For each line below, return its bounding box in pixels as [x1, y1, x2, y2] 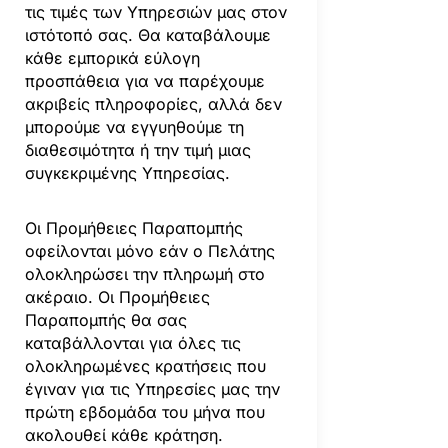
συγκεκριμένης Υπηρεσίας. [24, 162, 230, 183]
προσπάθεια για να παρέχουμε [24, 70, 265, 91]
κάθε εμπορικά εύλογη [24, 47, 200, 68]
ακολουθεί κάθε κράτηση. [24, 424, 223, 445]
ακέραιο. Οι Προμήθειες [24, 286, 210, 307]
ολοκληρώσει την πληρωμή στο [24, 263, 265, 284]
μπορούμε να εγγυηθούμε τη [24, 116, 244, 137]
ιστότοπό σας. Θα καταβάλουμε [24, 24, 271, 45]
